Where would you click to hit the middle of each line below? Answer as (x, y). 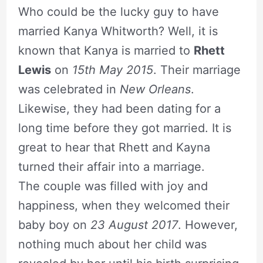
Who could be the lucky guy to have (118, 11)
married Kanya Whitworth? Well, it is (118, 31)
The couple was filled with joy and (113, 186)
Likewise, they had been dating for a (119, 108)
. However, (208, 225)
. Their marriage (197, 70)
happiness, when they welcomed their (124, 205)
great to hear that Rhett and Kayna (114, 147)
